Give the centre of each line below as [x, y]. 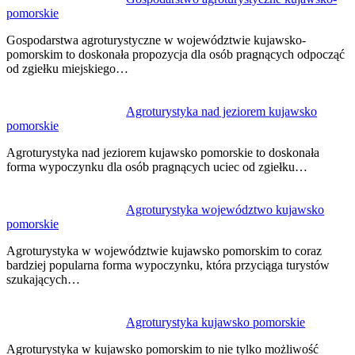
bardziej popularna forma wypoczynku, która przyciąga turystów [168, 265]
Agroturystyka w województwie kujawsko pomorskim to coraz [164, 251]
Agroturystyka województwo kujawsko [225, 210]
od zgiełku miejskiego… [67, 69]
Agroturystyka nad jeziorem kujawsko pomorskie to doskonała [163, 153]
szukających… [43, 280]
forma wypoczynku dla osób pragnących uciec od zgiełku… [157, 167]
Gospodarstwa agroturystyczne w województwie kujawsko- [156, 40]
